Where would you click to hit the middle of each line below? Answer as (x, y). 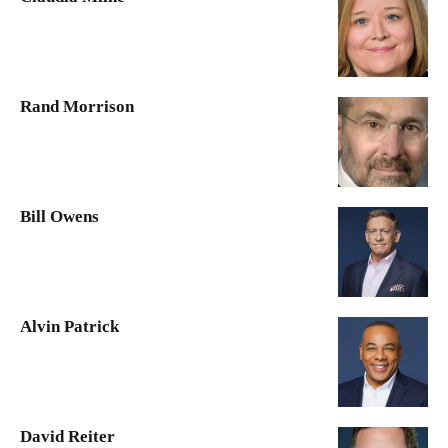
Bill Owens (59, 217)
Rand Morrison (77, 107)
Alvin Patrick (69, 327)
